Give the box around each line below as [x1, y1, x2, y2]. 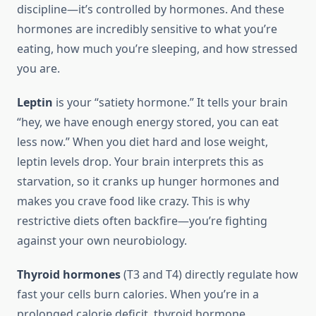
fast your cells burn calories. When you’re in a [17, 286, 259, 303]
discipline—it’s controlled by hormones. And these [17, 1, 284, 18]
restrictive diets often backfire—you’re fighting [17, 213, 267, 229]
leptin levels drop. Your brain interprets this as [17, 154, 264, 170]
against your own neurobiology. [17, 233, 187, 249]
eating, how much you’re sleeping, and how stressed [17, 41, 298, 57]
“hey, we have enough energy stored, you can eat [17, 114, 279, 130]
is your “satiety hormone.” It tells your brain [53, 95, 288, 111]
